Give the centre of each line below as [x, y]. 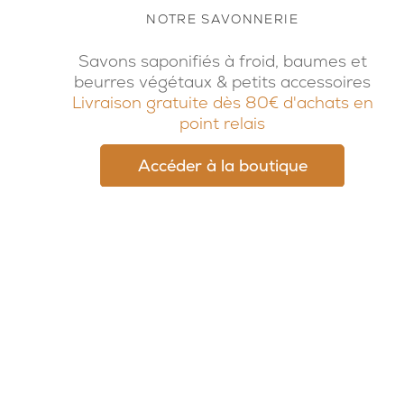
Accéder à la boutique [222, 166]
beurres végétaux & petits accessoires [223, 82]
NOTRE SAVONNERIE [222, 19]
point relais [223, 124]
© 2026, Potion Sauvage [158, 346]
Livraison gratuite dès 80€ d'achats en [222, 103]
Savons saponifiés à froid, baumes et [222, 61]
